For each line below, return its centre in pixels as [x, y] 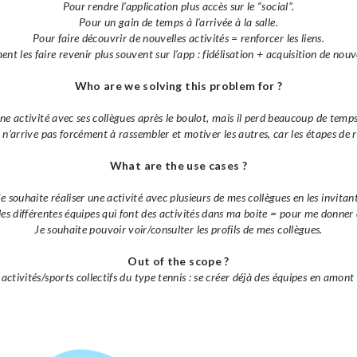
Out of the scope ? [178, 261]
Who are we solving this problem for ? [178, 86]
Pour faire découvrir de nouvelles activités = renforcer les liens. [178, 38]
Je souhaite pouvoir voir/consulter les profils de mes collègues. [178, 229]
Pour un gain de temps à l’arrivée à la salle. [178, 22]
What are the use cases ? [178, 166]
